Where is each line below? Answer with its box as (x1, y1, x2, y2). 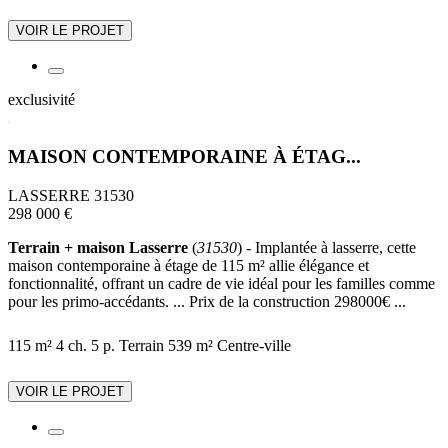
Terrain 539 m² (119, 336, 213, 354)
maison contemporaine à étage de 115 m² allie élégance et (8, 256, 369, 274)
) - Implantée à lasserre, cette (237, 238, 416, 256)
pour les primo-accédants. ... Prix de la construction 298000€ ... (8, 292, 406, 310)
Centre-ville (217, 336, 291, 354)
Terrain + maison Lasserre (8, 238, 188, 256)
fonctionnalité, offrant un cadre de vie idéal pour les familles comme (8, 274, 435, 292)
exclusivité (8, 91, 75, 109)
